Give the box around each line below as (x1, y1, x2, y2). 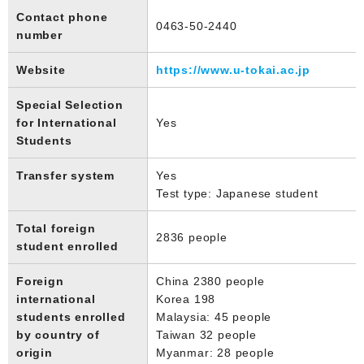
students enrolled (16, 310, 126, 323)
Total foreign (16, 221, 96, 235)
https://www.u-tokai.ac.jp (156, 63, 310, 76)
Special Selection (16, 97, 123, 111)
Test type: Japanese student (156, 186, 318, 200)
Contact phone (16, 10, 108, 24)
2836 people (156, 230, 227, 244)
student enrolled (16, 239, 119, 253)
